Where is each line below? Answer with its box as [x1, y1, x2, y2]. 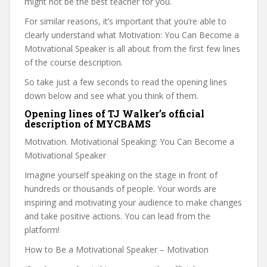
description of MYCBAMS [24, 117, 151, 130]
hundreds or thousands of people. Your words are [24, 183, 216, 194]
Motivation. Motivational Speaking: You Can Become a [24, 136, 234, 147]
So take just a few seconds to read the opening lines [24, 76, 227, 88]
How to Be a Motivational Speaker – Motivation [24, 244, 209, 255]
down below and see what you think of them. [24, 90, 201, 101]
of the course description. [24, 57, 123, 68]
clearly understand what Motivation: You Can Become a [24, 29, 239, 41]
